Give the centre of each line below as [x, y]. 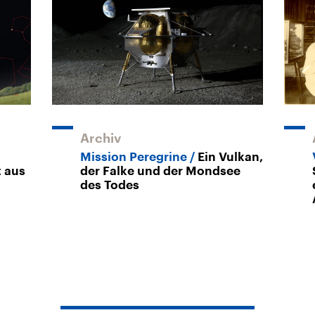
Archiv [101, 138]
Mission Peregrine [134, 157]
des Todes [110, 185]
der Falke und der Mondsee [160, 171]
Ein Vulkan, [230, 157]
